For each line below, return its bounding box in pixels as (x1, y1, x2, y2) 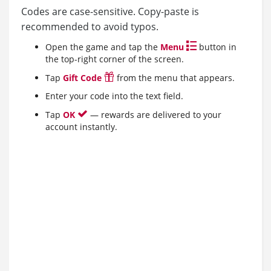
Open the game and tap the (45, 41, 160, 53)
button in (197, 41, 237, 53)
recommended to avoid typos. (21, 20, 158, 34)
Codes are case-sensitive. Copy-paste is (21, 5, 199, 19)
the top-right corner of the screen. (45, 53, 184, 65)
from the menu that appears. (114, 72, 235, 84)
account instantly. (45, 121, 117, 133)
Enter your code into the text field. (45, 90, 183, 102)
